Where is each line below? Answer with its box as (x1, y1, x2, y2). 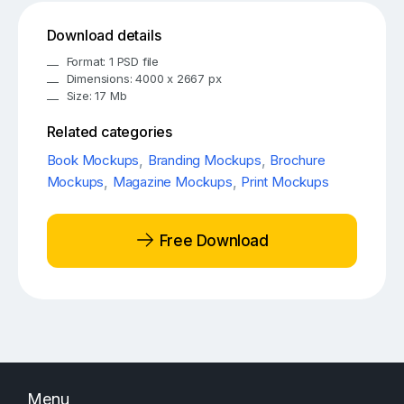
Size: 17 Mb (66, 88, 127, 104)
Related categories (46, 123, 173, 142)
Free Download (155, 231, 269, 250)
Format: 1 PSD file (66, 54, 160, 69)
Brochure (270, 151, 326, 170)
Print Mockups (241, 173, 329, 191)
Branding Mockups (147, 151, 262, 170)
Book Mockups (46, 151, 140, 170)
